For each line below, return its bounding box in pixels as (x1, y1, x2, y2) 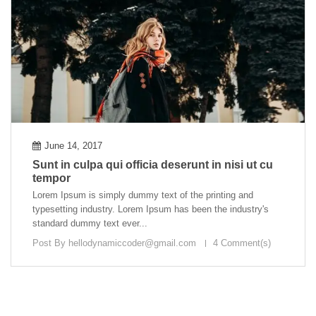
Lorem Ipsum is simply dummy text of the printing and (32, 189, 253, 200)
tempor (32, 171, 71, 184)
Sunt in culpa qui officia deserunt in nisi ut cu (32, 158, 273, 171)
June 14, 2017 (44, 140, 102, 151)
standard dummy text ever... (32, 217, 147, 229)
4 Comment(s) (213, 237, 271, 248)
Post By (32, 237, 68, 248)
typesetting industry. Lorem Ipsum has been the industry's (32, 203, 269, 214)
